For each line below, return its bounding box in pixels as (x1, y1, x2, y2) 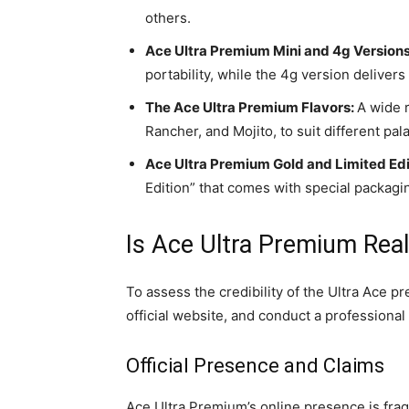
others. (145, 9, 191, 26)
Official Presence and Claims (126, 354, 384, 377)
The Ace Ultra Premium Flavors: (145, 99, 357, 116)
